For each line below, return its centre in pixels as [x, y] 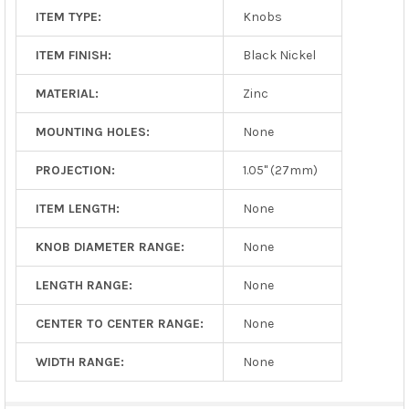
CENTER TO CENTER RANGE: [119, 323]
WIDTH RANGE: [79, 362]
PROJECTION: [75, 170]
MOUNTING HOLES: [92, 131]
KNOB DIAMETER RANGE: [110, 246]
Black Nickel [279, 55]
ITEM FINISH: [73, 55]
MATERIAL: [67, 93]
